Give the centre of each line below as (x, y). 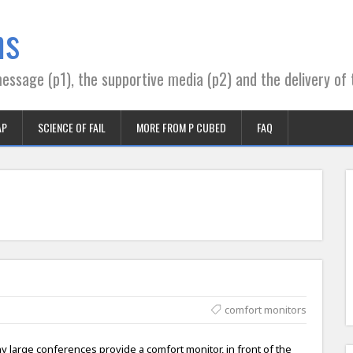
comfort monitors (265, 310)
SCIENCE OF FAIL (72, 127)
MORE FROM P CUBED (181, 127)
